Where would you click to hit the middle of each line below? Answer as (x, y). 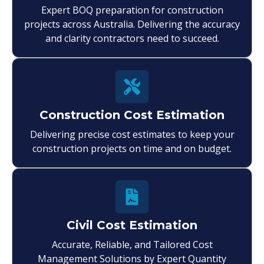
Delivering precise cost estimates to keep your (132, 134)
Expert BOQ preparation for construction (132, 10)
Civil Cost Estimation (132, 225)
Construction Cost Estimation (132, 115)
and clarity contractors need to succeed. (132, 38)
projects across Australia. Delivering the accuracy (132, 24)
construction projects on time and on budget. (132, 148)
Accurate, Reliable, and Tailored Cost (132, 244)
